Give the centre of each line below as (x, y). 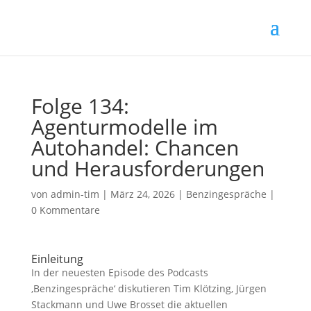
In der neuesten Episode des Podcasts (119, 272)
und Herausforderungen (148, 168)
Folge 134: (80, 106)
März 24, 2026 (142, 194)
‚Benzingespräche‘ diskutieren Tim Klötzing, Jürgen (149, 288)
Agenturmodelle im (124, 127)
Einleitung (57, 259)
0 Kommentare (65, 210)
